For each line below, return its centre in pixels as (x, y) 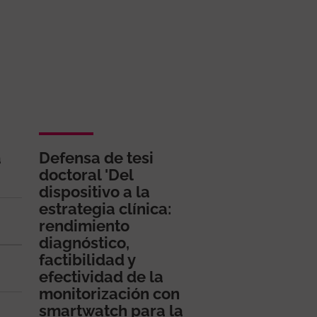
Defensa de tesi (96, 157)
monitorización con (109, 293)
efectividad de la (101, 276)
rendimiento (84, 225)
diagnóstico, (84, 242)
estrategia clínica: (105, 208)
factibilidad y (87, 259)
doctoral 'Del (86, 174)
